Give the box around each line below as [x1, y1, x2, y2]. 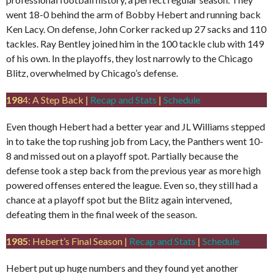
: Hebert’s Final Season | [28, 235, 129, 247]
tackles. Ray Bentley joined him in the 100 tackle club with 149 [6, 37, 264, 49]
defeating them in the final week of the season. [6, 208, 197, 220]
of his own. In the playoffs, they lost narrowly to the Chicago [6, 52, 253, 64]
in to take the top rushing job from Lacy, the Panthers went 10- [6, 135, 263, 147]
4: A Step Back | [23, 93, 90, 105]
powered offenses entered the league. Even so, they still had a [6, 179, 258, 191]
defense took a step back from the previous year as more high [6, 164, 261, 176]
